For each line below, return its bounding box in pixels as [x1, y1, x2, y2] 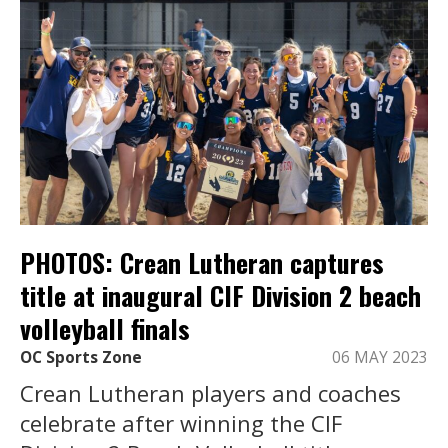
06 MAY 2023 [332, 347, 428, 369]
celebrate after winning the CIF [20, 408, 342, 439]
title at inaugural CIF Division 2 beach [20, 275, 421, 315]
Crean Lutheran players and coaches [20, 378, 401, 409]
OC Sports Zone [20, 347, 142, 369]
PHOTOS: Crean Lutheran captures [20, 242, 384, 282]
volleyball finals [20, 308, 190, 348]
